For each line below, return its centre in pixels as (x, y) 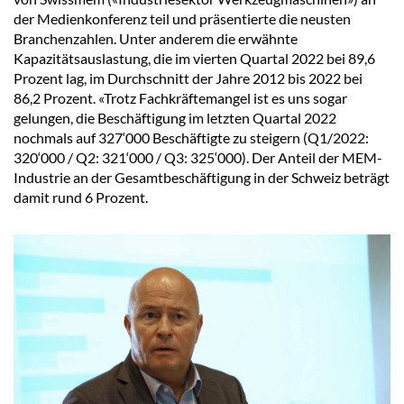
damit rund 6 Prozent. (81, 197)
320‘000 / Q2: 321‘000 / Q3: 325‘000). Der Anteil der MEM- (198, 158)
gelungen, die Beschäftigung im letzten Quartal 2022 (175, 118)
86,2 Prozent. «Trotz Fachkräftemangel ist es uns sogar (180, 98)
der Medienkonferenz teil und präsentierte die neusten (182, 19)
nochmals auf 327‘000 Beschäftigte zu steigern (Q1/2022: (191, 138)
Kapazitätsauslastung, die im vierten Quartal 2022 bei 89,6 (194, 59)
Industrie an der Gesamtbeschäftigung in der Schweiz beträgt (202, 178)
